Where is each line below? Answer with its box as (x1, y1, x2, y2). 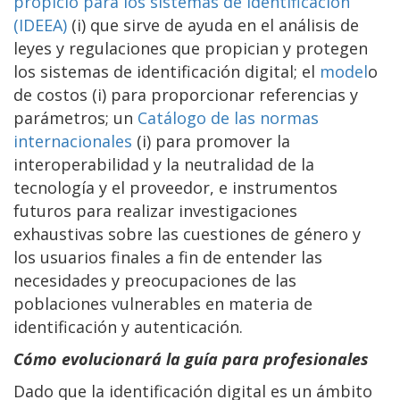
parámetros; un (13, 106, 137, 129)
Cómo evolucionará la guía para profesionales (13, 347, 369, 370)
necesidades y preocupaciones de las (13, 269, 296, 291)
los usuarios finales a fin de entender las (13, 246, 322, 268)
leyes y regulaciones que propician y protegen (13, 37, 368, 59)
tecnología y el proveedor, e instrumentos (13, 176, 337, 198)
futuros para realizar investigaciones (13, 199, 297, 221)
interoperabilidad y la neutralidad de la (13, 153, 314, 175)
